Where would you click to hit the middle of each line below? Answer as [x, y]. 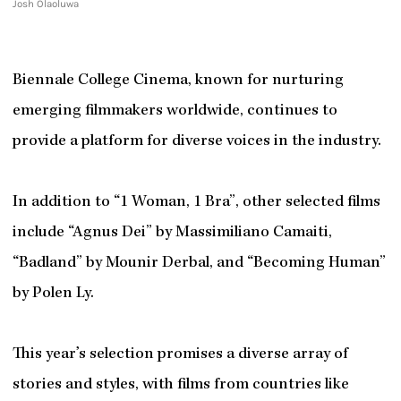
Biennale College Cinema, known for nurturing [178, 81]
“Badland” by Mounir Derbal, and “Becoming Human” [199, 264]
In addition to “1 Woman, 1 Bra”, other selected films [196, 203]
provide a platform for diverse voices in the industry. [196, 142]
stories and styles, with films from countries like [180, 386]
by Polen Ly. [53, 294]
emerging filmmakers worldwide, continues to [175, 112]
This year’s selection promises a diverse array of [180, 355]
